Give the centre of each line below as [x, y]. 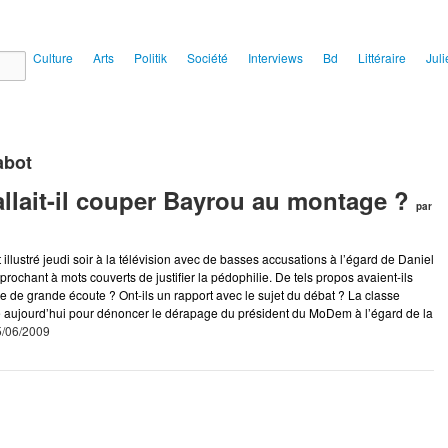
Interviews [275, 57]
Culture [53, 57]
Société [207, 57]
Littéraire [382, 57]
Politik [150, 57]
